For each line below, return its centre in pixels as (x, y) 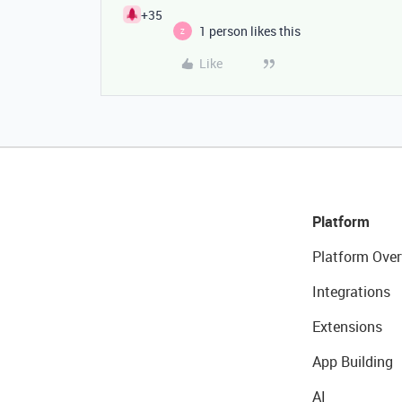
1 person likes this (250, 31)
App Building (352, 362)
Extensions (347, 327)
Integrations (351, 292)
